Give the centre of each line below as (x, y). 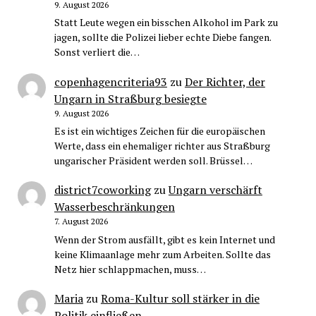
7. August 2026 (81, 221)
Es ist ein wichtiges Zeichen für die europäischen (159, 130)
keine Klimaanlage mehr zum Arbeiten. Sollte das (162, 254)
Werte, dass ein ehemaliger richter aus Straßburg (162, 145)
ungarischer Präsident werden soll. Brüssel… (153, 160)
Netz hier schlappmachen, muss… (130, 269)
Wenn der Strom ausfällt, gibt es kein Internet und (164, 239)
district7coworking (102, 190)
